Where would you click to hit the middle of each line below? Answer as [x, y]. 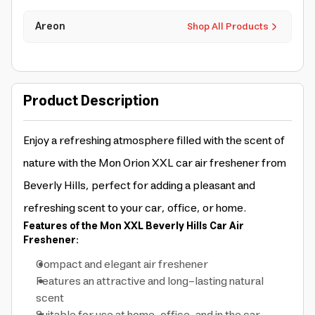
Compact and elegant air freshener [122, 264]
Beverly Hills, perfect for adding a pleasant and [139, 186]
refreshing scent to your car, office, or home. [135, 208]
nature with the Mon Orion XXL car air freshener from [155, 163]
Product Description [91, 102]
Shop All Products [228, 27]
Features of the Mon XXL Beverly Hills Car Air [134, 226]
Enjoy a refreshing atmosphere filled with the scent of [154, 141]
